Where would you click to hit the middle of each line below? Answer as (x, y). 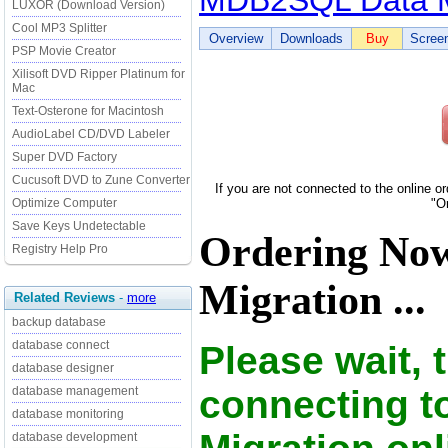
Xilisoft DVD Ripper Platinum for (98, 74)
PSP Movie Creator (64, 51)
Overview (235, 38)
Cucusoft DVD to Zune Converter (101, 180)
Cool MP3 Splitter (59, 28)
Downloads (311, 38)
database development (74, 437)
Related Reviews (64, 297)
